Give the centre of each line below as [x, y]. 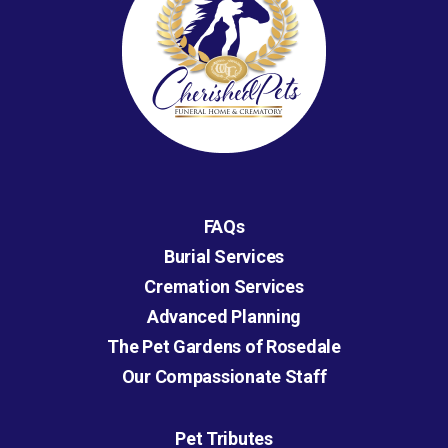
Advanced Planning [224, 317]
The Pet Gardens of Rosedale [224, 347]
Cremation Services [224, 287]
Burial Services [224, 257]
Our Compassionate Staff [224, 377]
